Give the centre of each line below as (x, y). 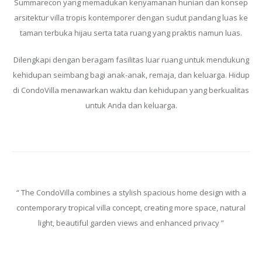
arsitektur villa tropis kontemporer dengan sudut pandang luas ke (131, 17)
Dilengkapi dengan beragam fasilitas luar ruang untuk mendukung (131, 59)
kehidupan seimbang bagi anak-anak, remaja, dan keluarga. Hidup (131, 75)
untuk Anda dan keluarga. (131, 105)
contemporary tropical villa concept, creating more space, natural (131, 207)
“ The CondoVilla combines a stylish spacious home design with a (131, 192)
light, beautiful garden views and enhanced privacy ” (131, 223)
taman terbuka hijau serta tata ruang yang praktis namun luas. (131, 32)
